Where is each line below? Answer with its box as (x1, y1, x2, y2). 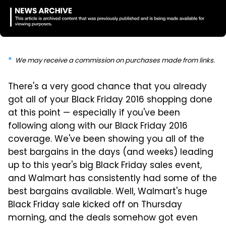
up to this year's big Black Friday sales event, (8, 158, 202, 173)
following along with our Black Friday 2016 (8, 119, 188, 134)
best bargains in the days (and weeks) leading (8, 145, 213, 160)
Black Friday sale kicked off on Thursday (8, 198, 182, 212)
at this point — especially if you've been (8, 106, 180, 121)
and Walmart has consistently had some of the (8, 172, 217, 186)
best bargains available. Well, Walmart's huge (8, 185, 207, 199)
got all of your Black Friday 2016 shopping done (8, 93, 212, 107)
